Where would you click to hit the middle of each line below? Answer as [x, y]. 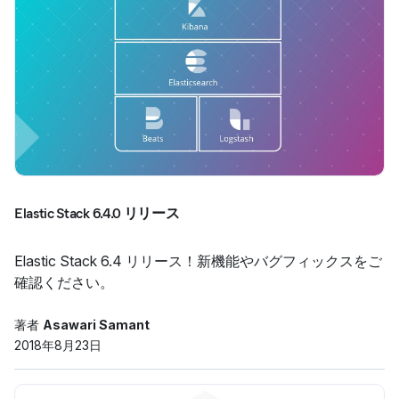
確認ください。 [64, 282]
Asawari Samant [96, 325]
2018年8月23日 [58, 345]
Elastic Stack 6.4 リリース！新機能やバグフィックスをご [198, 261]
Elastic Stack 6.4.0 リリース [97, 213]
